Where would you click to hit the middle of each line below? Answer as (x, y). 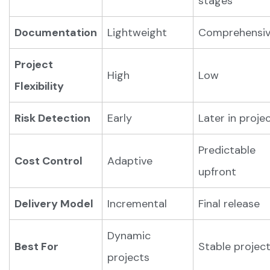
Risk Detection (52, 118)
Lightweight (137, 33)
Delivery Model (54, 204)
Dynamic (129, 236)
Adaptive (130, 161)
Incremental (137, 204)
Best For (36, 246)
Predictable (227, 150)
